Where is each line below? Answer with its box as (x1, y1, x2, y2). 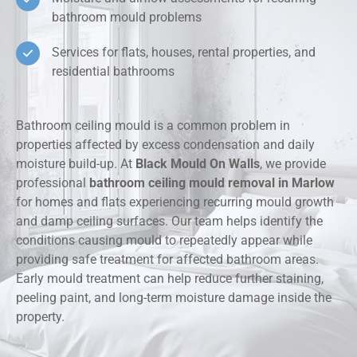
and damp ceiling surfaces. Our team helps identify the (16, 214, 323, 229)
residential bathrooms (52, 64, 175, 80)
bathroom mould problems (52, 10, 202, 25)
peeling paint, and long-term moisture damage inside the (16, 290, 331, 306)
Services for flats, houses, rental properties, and (52, 45, 316, 61)
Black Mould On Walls (135, 156, 260, 172)
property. (16, 309, 65, 325)
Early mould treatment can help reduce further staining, (16, 271, 324, 287)
